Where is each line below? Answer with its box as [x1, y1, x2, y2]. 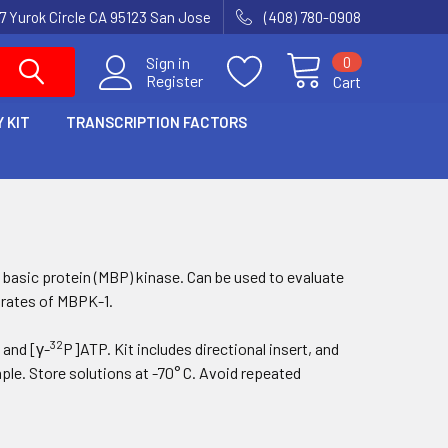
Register [146, 71, 203, 90]
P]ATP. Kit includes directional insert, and [63, 339, 340, 358]
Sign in [146, 53, 190, 72]
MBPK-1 [57, 291, 110, 310]
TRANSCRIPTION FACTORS [66, 113, 247, 131]
